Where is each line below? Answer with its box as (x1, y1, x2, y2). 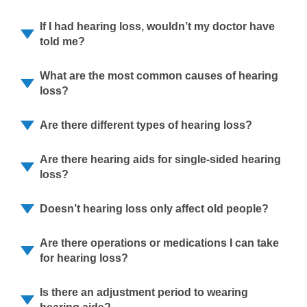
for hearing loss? (40, 252, 128, 264)
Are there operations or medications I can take (40, 237, 279, 249)
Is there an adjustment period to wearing (40, 286, 248, 298)
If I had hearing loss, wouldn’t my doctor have (40, 21, 275, 32)
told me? (40, 36, 85, 47)
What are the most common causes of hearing (40, 70, 278, 82)
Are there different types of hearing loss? (40, 119, 252, 131)
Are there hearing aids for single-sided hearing (40, 153, 281, 165)
